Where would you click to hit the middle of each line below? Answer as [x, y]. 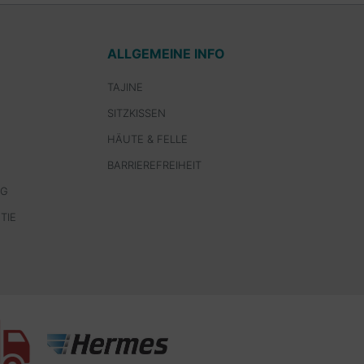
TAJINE [125, 87]
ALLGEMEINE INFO [166, 54]
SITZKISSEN [136, 113]
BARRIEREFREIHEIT [154, 165]
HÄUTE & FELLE [147, 139]
